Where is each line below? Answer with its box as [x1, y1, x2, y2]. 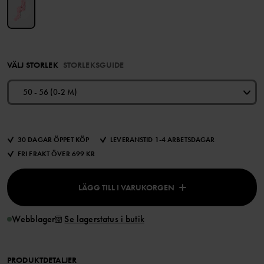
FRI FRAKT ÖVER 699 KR [18, 149, 95, 159]
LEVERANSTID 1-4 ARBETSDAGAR [110, 135, 215, 145]
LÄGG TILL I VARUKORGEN [78, 182, 174, 193]
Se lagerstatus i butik [64, 213, 144, 226]
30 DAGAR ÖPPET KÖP [18, 135, 90, 145]
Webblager [12, 213, 55, 226]
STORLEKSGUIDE [62, 60, 124, 71]
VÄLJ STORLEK [7, 60, 58, 71]
